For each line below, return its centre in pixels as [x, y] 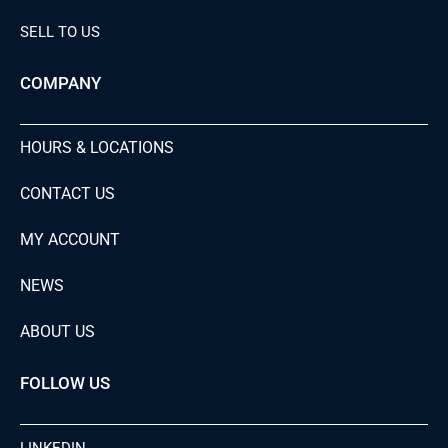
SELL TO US [60, 32]
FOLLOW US [65, 383]
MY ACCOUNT [70, 240]
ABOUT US [57, 332]
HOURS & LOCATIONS [97, 148]
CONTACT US [67, 194]
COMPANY [60, 83]
